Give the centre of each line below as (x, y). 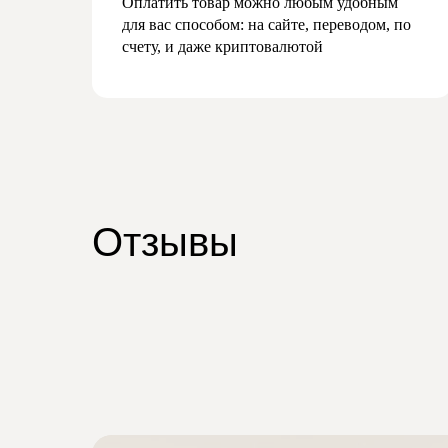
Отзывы (165, 242)
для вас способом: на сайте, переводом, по (266, 25)
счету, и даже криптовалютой (222, 47)
